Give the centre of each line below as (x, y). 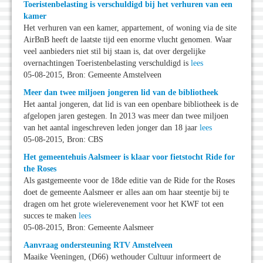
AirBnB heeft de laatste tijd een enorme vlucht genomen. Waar (128, 40)
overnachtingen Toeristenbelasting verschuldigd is (107, 63)
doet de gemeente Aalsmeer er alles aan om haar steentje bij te (126, 193)
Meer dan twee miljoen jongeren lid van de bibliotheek (121, 93)
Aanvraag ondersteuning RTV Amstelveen (98, 245)
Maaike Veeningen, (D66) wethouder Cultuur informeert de (122, 257)
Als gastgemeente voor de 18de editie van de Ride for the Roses (129, 181)
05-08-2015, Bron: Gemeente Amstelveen (92, 75)
